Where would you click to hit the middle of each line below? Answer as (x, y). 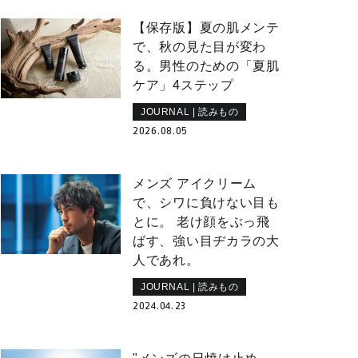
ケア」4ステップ (183, 85)
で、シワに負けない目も (206, 203)
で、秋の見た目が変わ (200, 47)
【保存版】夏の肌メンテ (206, 28)
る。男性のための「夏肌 (206, 66)
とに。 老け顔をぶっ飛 (201, 222)
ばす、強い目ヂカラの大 (206, 241)
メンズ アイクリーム (195, 183)
